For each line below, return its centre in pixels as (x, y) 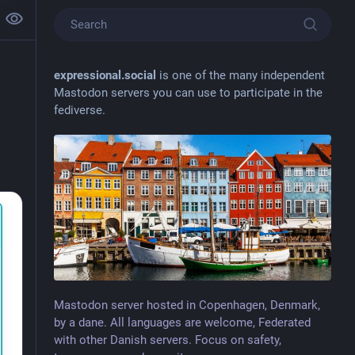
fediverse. (79, 110)
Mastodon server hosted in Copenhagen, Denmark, (187, 305)
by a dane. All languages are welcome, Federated (182, 322)
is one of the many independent (240, 75)
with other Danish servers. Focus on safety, (167, 340)
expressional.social (105, 75)
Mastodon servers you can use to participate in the (188, 93)
